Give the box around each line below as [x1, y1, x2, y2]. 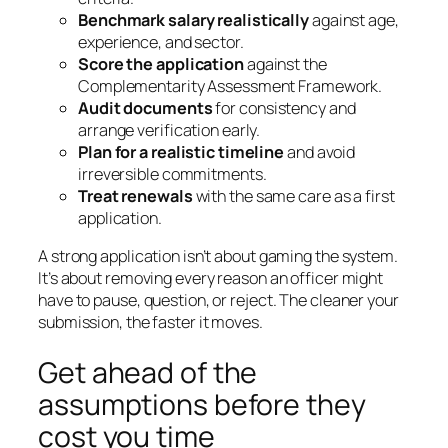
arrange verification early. [78, 118, 261, 141]
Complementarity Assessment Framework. [78, 74, 383, 97]
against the [243, 52, 327, 75]
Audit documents [78, 96, 213, 119]
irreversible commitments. [78, 162, 267, 185]
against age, [309, 8, 399, 31]
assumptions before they [38, 384, 366, 424]
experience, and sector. [78, 30, 244, 53]
